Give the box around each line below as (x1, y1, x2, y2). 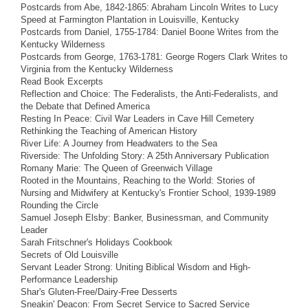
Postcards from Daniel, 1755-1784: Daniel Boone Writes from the (21, 26, 278, 37)
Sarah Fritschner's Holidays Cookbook (21, 236, 173, 247)
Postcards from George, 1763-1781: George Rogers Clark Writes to (21, 51, 287, 62)
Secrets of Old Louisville (21, 249, 118, 260)
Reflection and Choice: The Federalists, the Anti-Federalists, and (21, 88, 278, 99)
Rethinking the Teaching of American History (21, 125, 197, 136)
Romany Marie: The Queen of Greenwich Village (21, 162, 212, 173)
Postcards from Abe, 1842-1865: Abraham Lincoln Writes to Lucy (21, 1, 278, 12)
